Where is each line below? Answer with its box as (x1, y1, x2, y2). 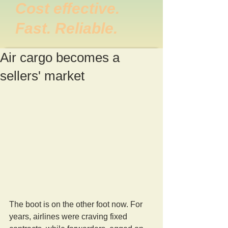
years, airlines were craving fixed (9, 212, 129, 221)
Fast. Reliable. (15, 20, 118, 37)
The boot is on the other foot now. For (9, 199, 145, 209)
